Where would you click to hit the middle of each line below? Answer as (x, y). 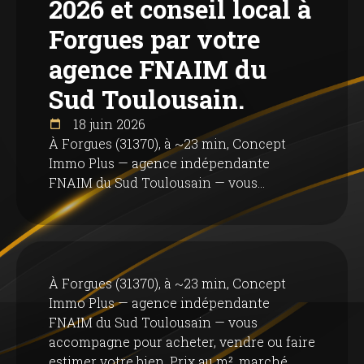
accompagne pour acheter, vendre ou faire (182, 342)
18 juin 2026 (108, 124)
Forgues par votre (154, 39)
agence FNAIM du (158, 69)
